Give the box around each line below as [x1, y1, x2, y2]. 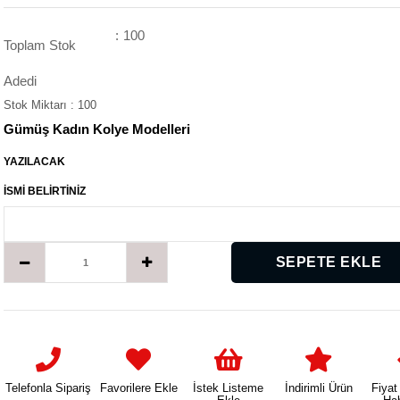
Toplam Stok [4, 37, 76, 53]
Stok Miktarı [4, 98, 71, 112]
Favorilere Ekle [99, 381, 178, 395]
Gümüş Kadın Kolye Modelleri [4, 121, 190, 137]
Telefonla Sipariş [5, 381, 92, 395]
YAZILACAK [4, 155, 65, 168]
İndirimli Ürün [284, 381, 353, 395]
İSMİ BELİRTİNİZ [4, 185, 86, 197]
